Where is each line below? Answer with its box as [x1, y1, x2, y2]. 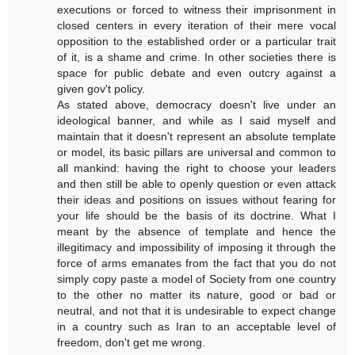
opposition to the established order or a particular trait [57, 35, 336, 48]
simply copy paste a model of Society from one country [57, 273, 336, 286]
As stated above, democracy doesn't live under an [57, 98, 336, 112]
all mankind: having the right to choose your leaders [57, 162, 336, 175]
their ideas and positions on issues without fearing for [57, 193, 336, 207]
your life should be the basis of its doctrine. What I [57, 209, 336, 223]
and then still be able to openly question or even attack [57, 177, 336, 191]
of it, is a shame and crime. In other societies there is [57, 51, 336, 64]
